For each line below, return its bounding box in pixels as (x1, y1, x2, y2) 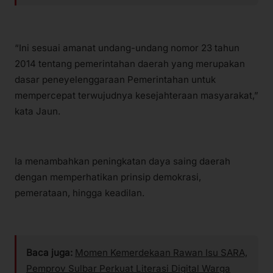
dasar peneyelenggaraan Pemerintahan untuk (15, 73, 216, 85)
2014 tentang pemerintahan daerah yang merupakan (15, 57, 245, 69)
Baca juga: (26, 247, 73, 259)
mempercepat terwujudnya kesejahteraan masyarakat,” (15, 89, 258, 101)
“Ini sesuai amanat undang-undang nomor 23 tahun (15, 41, 239, 54)
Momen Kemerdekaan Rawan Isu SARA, (75, 247, 247, 259)
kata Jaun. (15, 105, 60, 117)
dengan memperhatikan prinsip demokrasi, (15, 171, 201, 183)
